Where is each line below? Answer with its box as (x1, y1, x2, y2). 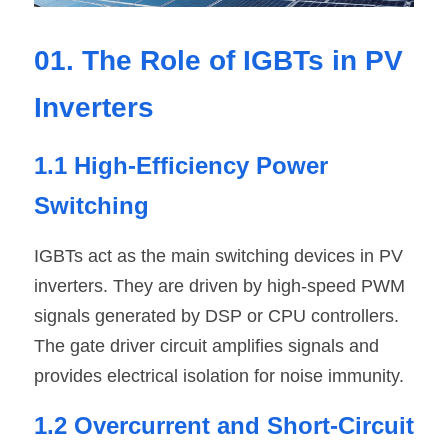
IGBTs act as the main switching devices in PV (34, 245, 403, 266)
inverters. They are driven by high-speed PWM (34, 275, 405, 296)
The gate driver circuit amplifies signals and (34, 335, 379, 356)
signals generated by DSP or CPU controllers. (34, 305, 399, 326)
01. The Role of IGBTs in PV (34, 44, 403, 76)
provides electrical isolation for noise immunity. (34, 365, 404, 386)
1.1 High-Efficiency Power (34, 151, 328, 179)
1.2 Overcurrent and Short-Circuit (34, 411, 414, 439)
